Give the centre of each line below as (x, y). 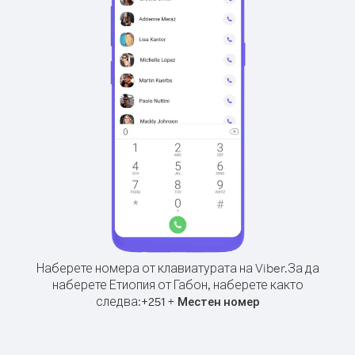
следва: (118, 301)
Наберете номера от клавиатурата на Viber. (162, 268)
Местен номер (218, 302)
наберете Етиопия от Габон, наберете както (177, 284)
